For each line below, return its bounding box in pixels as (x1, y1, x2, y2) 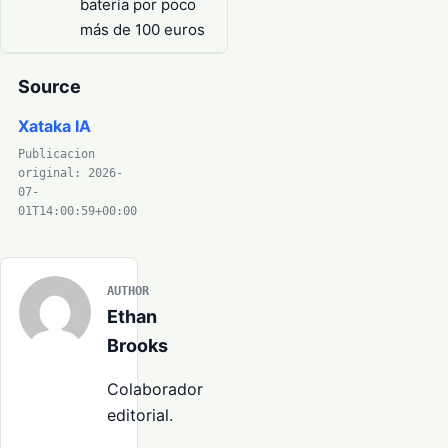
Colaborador (107, 378, 203, 399)
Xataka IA (18, 115, 91, 136)
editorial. (107, 404, 173, 425)
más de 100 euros (80, 19, 205, 39)
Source (18, 75, 81, 97)
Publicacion (18, 146, 95, 161)
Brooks (107, 334, 168, 356)
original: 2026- (18, 165, 123, 180)
